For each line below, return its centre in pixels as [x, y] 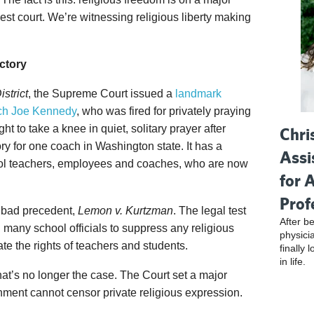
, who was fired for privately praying [164, 111]
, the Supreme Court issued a [102, 94]
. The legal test [210, 211]
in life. [293, 261]
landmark [198, 94]
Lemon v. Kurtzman [125, 211]
